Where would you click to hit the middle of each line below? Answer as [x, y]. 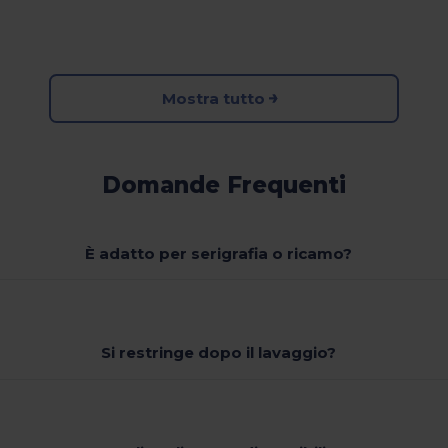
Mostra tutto [214, 98]
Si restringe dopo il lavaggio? [219, 353]
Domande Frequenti [223, 185]
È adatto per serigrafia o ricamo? [219, 253]
